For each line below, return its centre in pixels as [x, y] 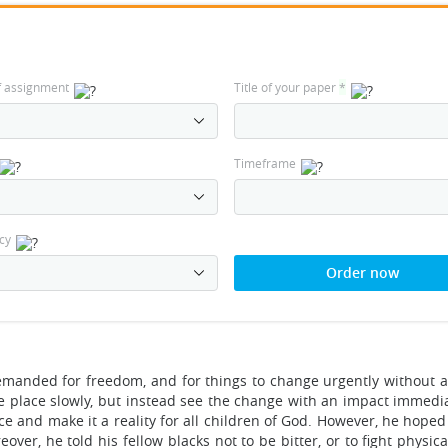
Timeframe [264, 163]
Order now [362, 272]
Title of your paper [286, 87]
